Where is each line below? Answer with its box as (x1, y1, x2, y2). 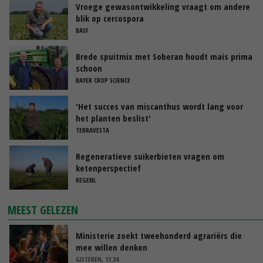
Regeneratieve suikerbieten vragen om (76, 150, 224, 162)
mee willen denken (76, 241, 147, 253)
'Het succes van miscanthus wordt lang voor (76, 100, 243, 112)
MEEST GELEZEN (8, 201, 79, 218)
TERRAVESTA (76, 125, 109, 134)
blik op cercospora (76, 12, 144, 24)
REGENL (76, 175, 96, 184)
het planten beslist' (76, 112, 151, 124)
